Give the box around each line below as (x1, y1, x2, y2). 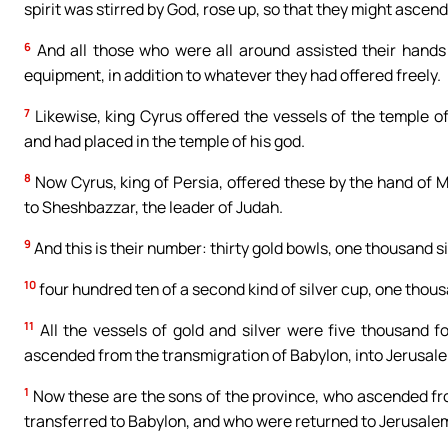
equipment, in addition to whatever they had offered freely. (24, 64, 441, 87)
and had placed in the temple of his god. (24, 130, 305, 153)
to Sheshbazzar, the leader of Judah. (24, 195, 283, 218)
